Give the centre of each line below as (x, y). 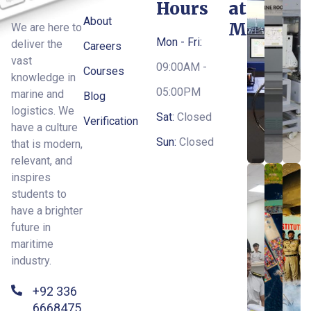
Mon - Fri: (179, 42)
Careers (103, 46)
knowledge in (43, 77)
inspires (31, 177)
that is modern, (47, 144)
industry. (31, 261)
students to (39, 194)
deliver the (37, 44)
